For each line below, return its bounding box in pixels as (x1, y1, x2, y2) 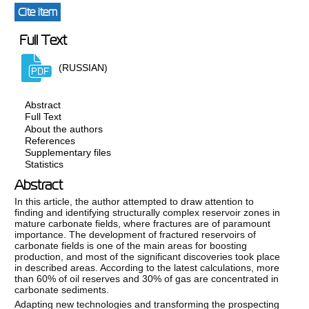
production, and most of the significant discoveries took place (14, 250, 281, 262)
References (25, 135, 76, 147)
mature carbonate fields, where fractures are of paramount (14, 217, 271, 229)
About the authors (25, 123, 103, 134)
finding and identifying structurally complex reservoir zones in (14, 206, 281, 218)
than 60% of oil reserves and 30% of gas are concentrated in (14, 272, 279, 284)
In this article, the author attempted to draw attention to (14, 195, 255, 207)
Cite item (18, 6, 58, 19)
